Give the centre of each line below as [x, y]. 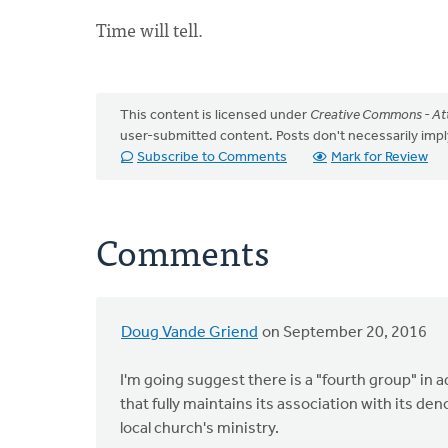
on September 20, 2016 [343, 333]
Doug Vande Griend [189, 333]
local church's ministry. [199, 429]
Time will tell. [149, 29]
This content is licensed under [215, 115]
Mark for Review [379, 157]
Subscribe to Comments [212, 157]
